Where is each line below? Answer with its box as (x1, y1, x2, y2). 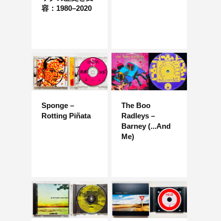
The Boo (121, 101, 150, 110)
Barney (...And (121, 121, 171, 130)
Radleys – (121, 111, 155, 120)
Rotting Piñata (41, 111, 91, 120)
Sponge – (41, 101, 74, 110)
